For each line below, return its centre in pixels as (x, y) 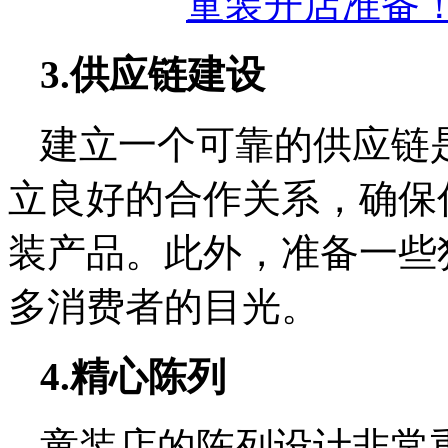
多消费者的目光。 (164, 306)
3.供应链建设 (152, 74)
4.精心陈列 (133, 376)
